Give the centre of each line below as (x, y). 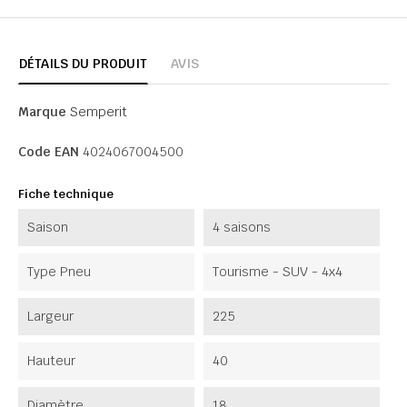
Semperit (99, 111)
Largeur (50, 316)
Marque (42, 111)
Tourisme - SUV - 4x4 (278, 271)
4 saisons (242, 227)
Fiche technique (66, 194)
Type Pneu (59, 271)
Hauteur (51, 360)
